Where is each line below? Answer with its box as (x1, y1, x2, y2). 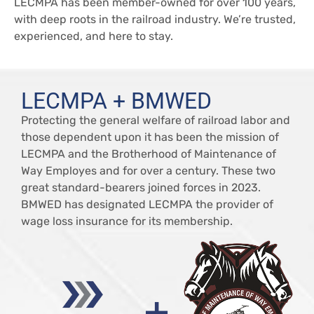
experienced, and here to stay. (14, 29, 173, 43)
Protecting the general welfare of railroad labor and (21, 114, 290, 128)
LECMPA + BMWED (21, 88, 212, 115)
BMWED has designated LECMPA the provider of (21, 198, 273, 212)
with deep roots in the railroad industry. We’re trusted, (14, 12, 296, 26)
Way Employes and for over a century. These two (21, 164, 275, 178)
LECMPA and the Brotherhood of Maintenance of (21, 147, 276, 161)
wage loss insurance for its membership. (21, 214, 233, 228)
